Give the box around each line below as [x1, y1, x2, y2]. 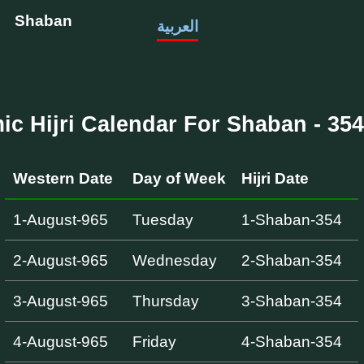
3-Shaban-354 [240, 292, 342, 310]
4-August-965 [12, 332, 108, 350]
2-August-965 [12, 251, 108, 269]
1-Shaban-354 [240, 210, 342, 228]
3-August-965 [12, 292, 108, 310]
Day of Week [132, 169, 226, 187]
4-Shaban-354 [240, 332, 342, 350]
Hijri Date [240, 169, 309, 187]
